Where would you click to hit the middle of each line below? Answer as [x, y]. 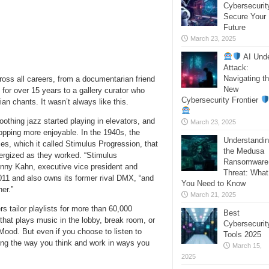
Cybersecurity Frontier [221, 100]
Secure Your [245, 17]
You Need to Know [213, 183]
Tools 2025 [242, 234]
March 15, [247, 246]
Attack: [236, 68]
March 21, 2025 [213, 195]
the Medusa [244, 151]
